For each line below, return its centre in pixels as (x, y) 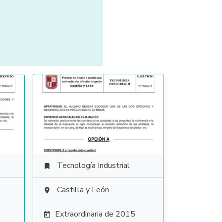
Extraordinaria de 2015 (95, 214)
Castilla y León (83, 190)
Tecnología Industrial (93, 166)
